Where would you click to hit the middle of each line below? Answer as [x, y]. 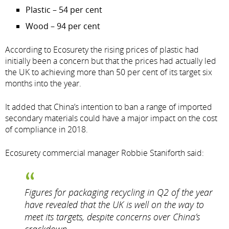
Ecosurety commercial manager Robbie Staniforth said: [105, 153]
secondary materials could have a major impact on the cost [111, 118]
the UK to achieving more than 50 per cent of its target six [109, 72]
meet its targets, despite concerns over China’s [112, 217]
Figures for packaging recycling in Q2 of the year [119, 192]
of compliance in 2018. [47, 129]
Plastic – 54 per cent [64, 10]
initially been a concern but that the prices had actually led [111, 61]
